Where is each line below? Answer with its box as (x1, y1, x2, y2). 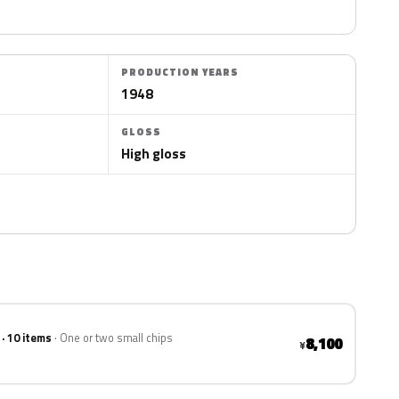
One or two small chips (60, 330, 173, 346)
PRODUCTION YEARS (121, 65, 240, 79)
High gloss (121, 142, 187, 164)
